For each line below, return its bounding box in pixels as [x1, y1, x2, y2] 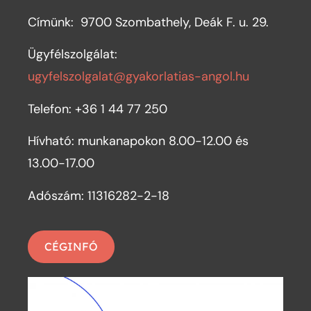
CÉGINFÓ [44, 239, 98, 254]
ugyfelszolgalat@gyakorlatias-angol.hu [27, 68, 249, 85]
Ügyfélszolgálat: [27, 46, 117, 63]
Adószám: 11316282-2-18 [27, 187, 169, 204]
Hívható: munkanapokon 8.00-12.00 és [27, 133, 249, 150]
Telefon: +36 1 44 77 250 [27, 100, 167, 117]
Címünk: [27, 14, 81, 31]
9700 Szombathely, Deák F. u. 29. [80, 14, 269, 31]
